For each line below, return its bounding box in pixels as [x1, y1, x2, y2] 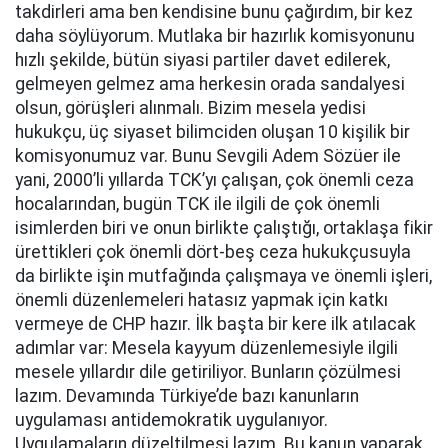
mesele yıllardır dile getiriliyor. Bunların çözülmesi [15, 362, 401, 382]
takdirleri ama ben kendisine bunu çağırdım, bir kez [15, 2, 413, 22]
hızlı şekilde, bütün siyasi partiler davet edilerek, [15, 50, 390, 70]
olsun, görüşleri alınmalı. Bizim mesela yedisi [15, 98, 366, 118]
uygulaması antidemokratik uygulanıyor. [15, 410, 328, 430]
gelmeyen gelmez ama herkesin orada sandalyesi [15, 74, 405, 94]
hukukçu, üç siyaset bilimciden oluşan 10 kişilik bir [15, 122, 410, 142]
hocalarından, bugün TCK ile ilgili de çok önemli [15, 194, 380, 214]
